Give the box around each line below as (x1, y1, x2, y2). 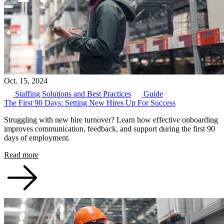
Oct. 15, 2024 (4, 76, 47, 85)
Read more (4, 150, 38, 159)
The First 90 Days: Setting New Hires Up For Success (4, 98, 175, 107)
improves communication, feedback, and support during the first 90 (4, 124, 215, 133)
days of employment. (4, 133, 70, 142)
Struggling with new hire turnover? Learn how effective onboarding (4, 115, 218, 124)
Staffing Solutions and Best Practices (13, 89, 131, 98)
